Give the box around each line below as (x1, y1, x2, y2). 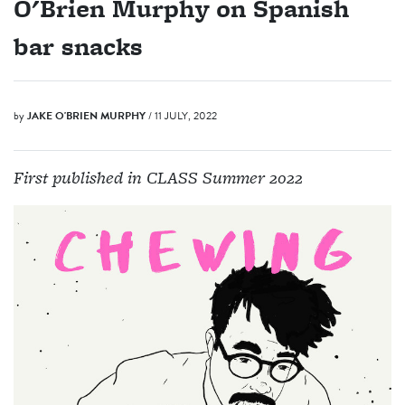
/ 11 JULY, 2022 (148, 108, 217, 125)
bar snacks (14, 29, 143, 65)
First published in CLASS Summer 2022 (14, 165, 303, 191)
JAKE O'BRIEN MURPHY (27, 108, 146, 125)
